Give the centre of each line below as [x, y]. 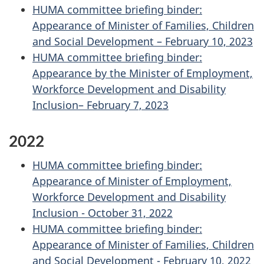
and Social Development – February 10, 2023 [143, 41]
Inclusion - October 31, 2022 [103, 212]
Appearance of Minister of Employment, [132, 181]
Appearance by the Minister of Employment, [143, 73]
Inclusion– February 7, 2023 [100, 105]
